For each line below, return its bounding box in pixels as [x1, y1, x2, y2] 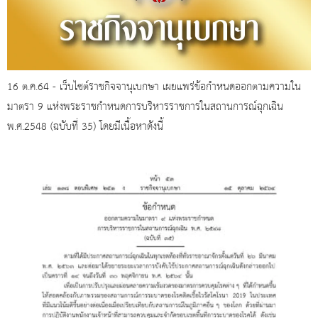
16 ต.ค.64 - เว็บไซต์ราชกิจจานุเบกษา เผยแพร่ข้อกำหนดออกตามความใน [7, 77, 301, 97]
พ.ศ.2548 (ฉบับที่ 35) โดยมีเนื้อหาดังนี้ [7, 116, 163, 137]
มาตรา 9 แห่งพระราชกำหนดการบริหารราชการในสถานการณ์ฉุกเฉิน [7, 97, 283, 117]
